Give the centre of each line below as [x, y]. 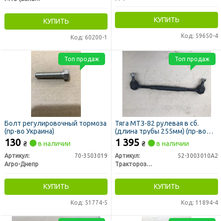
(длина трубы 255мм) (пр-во [161, 131]
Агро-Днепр [21, 164]
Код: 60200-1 [89, 37]
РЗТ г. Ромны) [137, 139]
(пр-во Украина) [29, 131]
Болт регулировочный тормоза [55, 123]
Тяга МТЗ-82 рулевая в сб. [157, 123]
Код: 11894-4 [200, 202]
